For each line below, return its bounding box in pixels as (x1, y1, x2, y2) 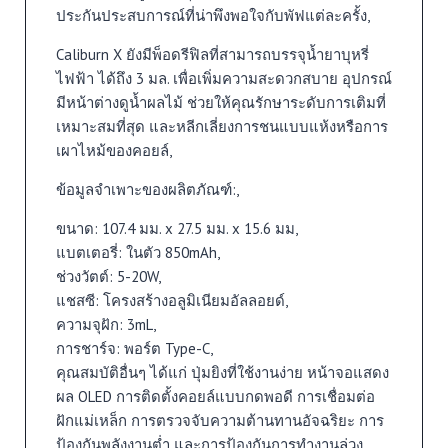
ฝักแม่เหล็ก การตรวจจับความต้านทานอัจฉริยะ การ (55, 410, 384, 430)
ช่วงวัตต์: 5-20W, (55, 266, 161, 286)
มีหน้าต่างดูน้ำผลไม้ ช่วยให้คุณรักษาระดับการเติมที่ (55, 92, 386, 112)
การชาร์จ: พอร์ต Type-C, (55, 338, 213, 358)
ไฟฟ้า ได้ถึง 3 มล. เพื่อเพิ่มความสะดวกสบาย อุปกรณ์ (55, 68, 392, 88)
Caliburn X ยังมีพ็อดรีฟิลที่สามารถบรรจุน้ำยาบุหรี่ (55, 44, 369, 64)
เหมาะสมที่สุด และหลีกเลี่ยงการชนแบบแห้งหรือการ (55, 116, 388, 136)
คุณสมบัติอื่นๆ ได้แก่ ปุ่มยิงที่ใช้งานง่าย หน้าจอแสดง (55, 362, 389, 382)
